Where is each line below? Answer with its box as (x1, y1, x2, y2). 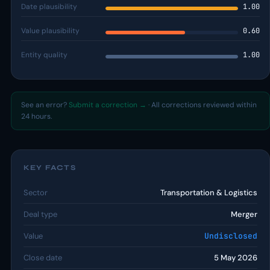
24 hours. (21, 111, 52, 121)
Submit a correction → (69, 100, 146, 110)
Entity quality (21, 50, 67, 60)
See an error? (21, 100, 69, 110)
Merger (231, 209, 257, 219)
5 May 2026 (214, 253, 257, 263)
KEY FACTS (24, 163, 76, 172)
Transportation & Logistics (160, 187, 257, 198)
